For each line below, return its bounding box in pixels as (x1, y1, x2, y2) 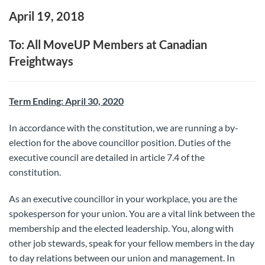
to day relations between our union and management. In (9, 252, 235, 263)
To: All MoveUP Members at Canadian (9, 37, 207, 51)
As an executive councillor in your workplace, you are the (9, 193, 237, 204)
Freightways (9, 54, 73, 68)
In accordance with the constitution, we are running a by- (9, 122, 238, 133)
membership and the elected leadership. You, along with (9, 222, 234, 234)
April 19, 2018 (9, 9, 85, 23)
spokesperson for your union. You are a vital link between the (9, 208, 255, 219)
